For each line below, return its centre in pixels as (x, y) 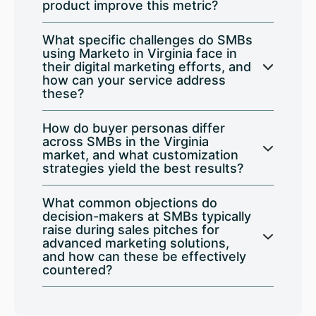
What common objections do (130, 203)
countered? (77, 270)
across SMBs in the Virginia (126, 142)
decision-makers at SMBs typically (147, 217)
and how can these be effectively (144, 257)
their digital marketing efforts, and (147, 67)
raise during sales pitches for (131, 230)
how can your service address (134, 80)
